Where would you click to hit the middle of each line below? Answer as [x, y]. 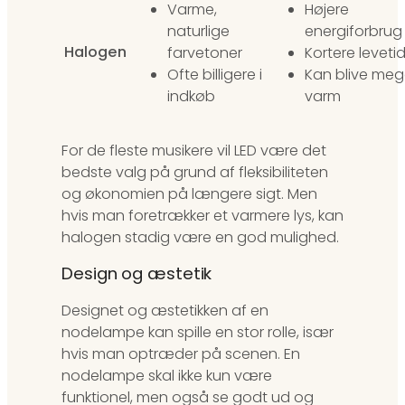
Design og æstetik [137, 274]
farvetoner [205, 52]
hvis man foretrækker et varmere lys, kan [202, 215]
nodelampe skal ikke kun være [167, 375]
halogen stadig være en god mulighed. [200, 237]
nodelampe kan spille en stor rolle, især [198, 332]
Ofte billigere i [215, 74]
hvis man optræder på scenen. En [181, 353]
